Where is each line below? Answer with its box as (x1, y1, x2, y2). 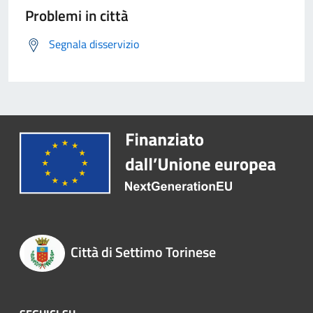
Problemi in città (25, 4, 129, 27)
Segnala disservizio (49, 36, 139, 53)
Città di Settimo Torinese (70, 241, 216, 263)
